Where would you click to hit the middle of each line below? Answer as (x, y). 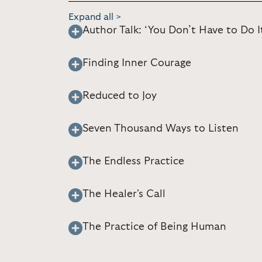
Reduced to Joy (120, 96)
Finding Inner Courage (137, 63)
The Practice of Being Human (154, 227)
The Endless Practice (133, 161)
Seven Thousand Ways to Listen (161, 129)
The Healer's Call (124, 194)
